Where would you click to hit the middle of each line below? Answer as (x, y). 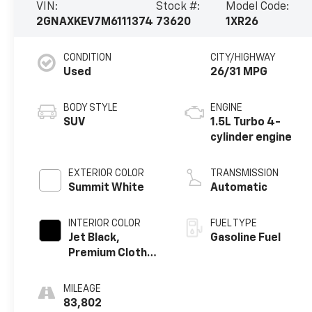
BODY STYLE (91, 108)
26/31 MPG (239, 72)
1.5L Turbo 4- (246, 122)
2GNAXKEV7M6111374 (95, 22)
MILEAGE (83, 289)
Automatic (239, 188)
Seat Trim (94, 268)
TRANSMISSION (245, 173)
